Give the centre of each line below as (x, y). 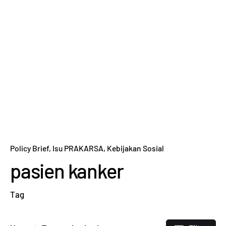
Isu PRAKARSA (78, 148)
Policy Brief (30, 148)
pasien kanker (67, 171)
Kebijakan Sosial (135, 148)
